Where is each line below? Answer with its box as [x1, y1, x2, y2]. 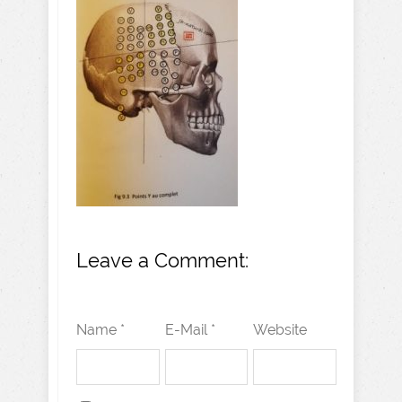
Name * [76, 321, 125, 338]
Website [253, 321, 308, 338]
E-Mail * [164, 321, 215, 338]
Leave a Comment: [76, 249, 249, 272]
